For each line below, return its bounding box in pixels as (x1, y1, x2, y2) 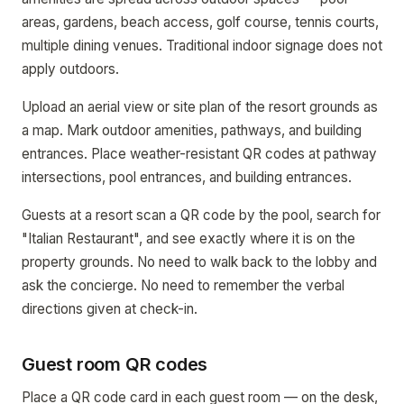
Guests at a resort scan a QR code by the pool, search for (22, 207, 381, 224)
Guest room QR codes (22, 353, 208, 375)
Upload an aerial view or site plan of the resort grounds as (22, 98, 378, 115)
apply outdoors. (22, 60, 119, 78)
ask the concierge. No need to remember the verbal (22, 277, 344, 294)
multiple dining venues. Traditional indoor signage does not (22, 37, 382, 54)
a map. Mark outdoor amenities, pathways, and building (22, 122, 362, 139)
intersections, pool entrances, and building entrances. (22, 169, 352, 186)
